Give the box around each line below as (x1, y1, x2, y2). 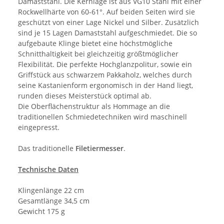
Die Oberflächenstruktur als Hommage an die (18, 101, 170, 111)
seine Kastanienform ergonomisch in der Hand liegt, (18, 80, 193, 90)
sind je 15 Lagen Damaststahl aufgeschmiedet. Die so (18, 27, 197, 37)
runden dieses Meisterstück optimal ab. (18, 90, 151, 100)
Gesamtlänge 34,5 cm (18, 195, 89, 205)
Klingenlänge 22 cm (18, 185, 84, 195)
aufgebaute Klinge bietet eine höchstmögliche (18, 38, 172, 48)
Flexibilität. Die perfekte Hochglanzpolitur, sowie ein (18, 59, 192, 69)
